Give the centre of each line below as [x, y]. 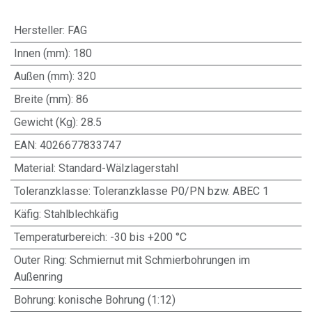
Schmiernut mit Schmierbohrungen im [159, 260]
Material [33, 168]
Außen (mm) [43, 76]
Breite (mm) [42, 99]
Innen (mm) [41, 53]
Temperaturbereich [59, 237]
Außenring [38, 276]
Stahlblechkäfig [81, 214]
